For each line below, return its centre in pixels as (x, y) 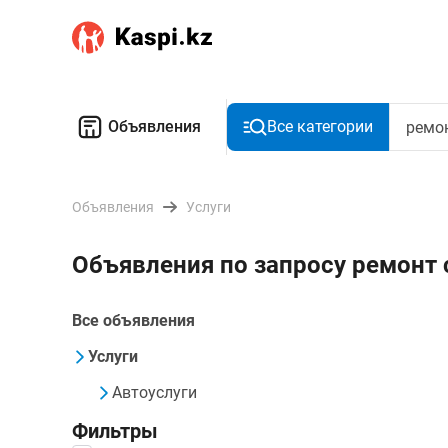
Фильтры (115, 431)
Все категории (320, 126)
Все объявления (133, 320)
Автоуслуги (154, 392)
